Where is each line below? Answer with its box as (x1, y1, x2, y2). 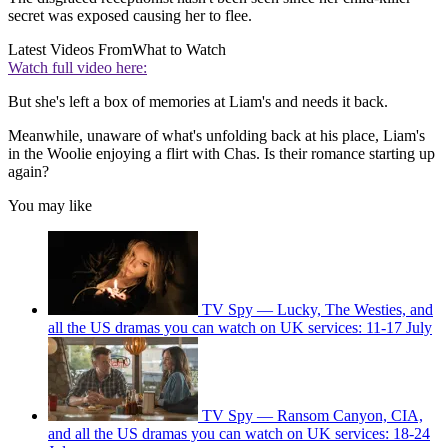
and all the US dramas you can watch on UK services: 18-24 (48, 424, 430, 442)
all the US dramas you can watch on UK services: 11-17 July (48, 318, 432, 336)
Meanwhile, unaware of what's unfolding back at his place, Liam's (8, 126, 425, 144)
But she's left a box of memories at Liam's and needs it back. (8, 92, 388, 110)
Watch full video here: (8, 58, 147, 76)
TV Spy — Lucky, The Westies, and (202, 300, 433, 318)
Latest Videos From (8, 40, 132, 58)
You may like (8, 196, 92, 214)
